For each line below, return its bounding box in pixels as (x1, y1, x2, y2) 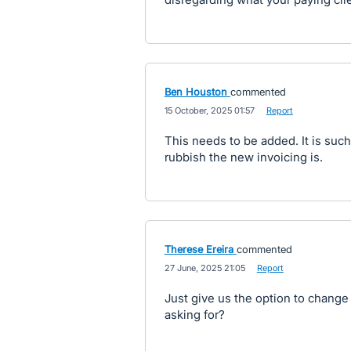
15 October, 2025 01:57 (164, 105, 255, 116)
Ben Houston (164, 85, 227, 98)
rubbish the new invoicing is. (164, 150, 323, 165)
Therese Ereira (164, 243, 233, 255)
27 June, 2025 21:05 (164, 262, 245, 273)
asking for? (164, 307, 225, 322)
